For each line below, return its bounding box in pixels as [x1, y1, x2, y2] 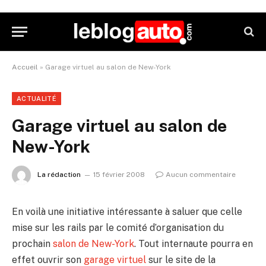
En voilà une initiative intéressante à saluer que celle [12, 206, 242, 217]
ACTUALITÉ [17, 95, 56, 102]
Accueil [12, 63, 38, 71]
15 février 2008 [93, 170, 145, 179]
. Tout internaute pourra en [134, 238, 253, 249]
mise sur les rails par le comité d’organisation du [12, 222, 224, 233]
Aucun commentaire [166, 170, 236, 179]
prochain [12, 238, 53, 249]
